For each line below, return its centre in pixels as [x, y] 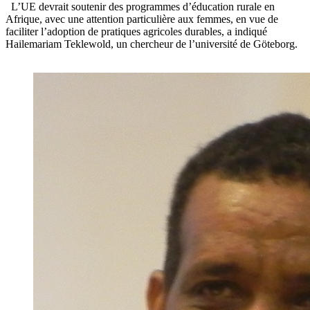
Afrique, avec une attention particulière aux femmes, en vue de [142, 19]
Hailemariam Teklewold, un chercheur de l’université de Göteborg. [152, 44]
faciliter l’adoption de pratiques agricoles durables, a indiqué [136, 32]
